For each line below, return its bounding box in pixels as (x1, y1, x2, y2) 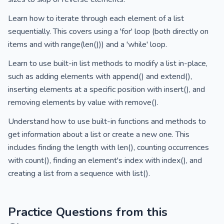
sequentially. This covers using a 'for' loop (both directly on (8, 26, 208, 37)
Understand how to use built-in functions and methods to (8, 116, 206, 127)
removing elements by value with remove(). (8, 97, 158, 108)
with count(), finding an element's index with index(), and (8, 155, 202, 166)
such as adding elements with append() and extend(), (8, 71, 192, 82)
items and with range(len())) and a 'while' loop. (8, 39, 167, 50)
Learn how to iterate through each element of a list (8, 13, 184, 24)
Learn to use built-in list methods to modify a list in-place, (8, 58, 207, 69)
